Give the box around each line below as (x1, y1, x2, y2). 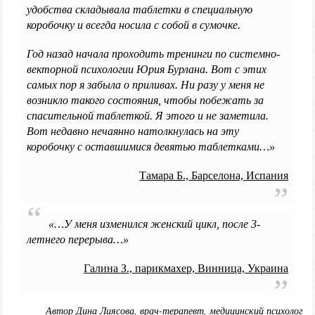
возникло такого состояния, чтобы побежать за (26, 94, 264, 107)
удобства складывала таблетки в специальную (26, 4, 252, 15)
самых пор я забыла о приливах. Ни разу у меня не (26, 79, 264, 91)
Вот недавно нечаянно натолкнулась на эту (26, 125, 239, 138)
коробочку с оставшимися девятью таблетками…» (26, 141, 275, 153)
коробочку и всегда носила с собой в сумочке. (26, 19, 240, 31)
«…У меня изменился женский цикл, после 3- (48, 217, 260, 230)
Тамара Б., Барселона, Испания (139, 169, 289, 182)
